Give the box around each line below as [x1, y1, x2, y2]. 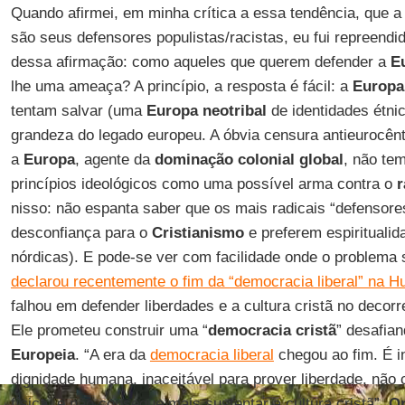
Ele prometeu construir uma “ [10, 322, 208, 339]
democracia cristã [207, 322, 336, 339]
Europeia [10, 346, 75, 363]
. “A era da [74, 346, 150, 363]
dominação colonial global [154, 151, 344, 168]
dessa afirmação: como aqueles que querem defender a [10, 53, 391, 71]
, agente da [74, 151, 155, 168]
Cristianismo [151, 224, 244, 241]
